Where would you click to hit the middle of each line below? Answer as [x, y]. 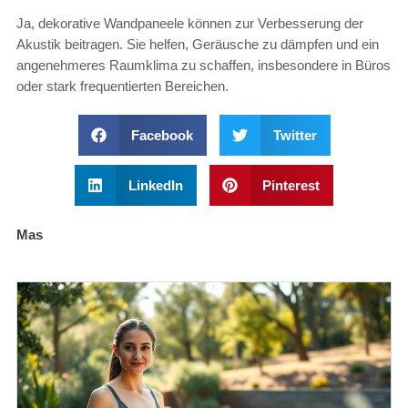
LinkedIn [155, 185]
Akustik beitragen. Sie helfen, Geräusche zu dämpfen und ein [198, 44]
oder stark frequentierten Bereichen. [122, 86]
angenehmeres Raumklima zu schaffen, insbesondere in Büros [204, 65]
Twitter [295, 135]
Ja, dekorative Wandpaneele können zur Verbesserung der [190, 23]
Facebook [162, 135]
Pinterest [291, 185]
